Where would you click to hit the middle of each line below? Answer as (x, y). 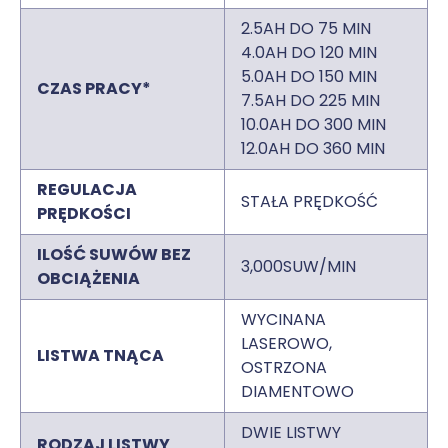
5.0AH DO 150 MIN (309, 76)
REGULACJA (87, 189)
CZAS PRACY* (94, 88)
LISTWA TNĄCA (100, 355)
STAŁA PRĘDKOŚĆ (309, 201)
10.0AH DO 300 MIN (313, 124)
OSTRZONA (284, 367)
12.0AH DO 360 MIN (313, 148)
